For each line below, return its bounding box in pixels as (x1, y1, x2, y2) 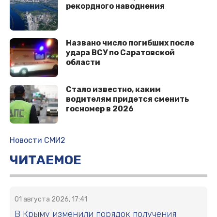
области (66, 57, 100, 67)
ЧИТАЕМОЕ (10, 152, 81, 168)
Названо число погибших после (66, 38, 194, 47)
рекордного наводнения (66, 1, 165, 11)
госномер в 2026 (66, 104, 134, 113)
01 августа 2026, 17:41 (15, 195, 87, 203)
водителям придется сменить (66, 94, 189, 104)
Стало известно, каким (66, 84, 161, 94)
